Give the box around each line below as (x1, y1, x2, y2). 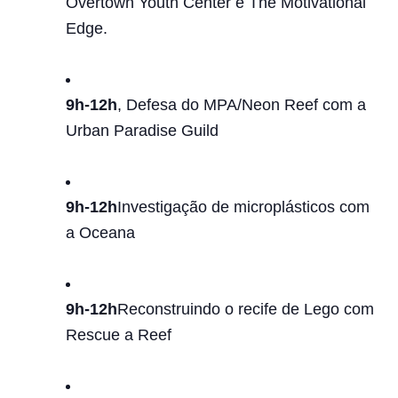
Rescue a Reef (66, 326, 171, 344)
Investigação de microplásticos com (117, 198, 370, 216)
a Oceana (66, 224, 135, 242)
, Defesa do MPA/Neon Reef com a (117, 96, 366, 114)
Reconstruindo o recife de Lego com (117, 300, 374, 318)
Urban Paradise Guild (66, 122, 219, 139)
